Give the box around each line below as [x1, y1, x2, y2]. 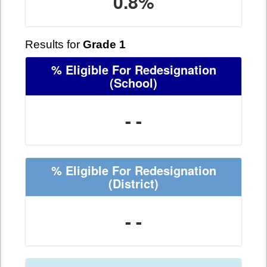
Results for [25, 38, 83, 51]
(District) [108, 175, 159, 193]
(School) [110, 74, 157, 92]
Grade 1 [83, 38, 126, 51]
